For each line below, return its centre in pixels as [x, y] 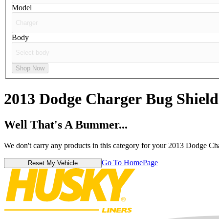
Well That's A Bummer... [66, 125]
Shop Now [30, 68]
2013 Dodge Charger [75, 99]
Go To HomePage [130, 163]
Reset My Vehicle [53, 163]
